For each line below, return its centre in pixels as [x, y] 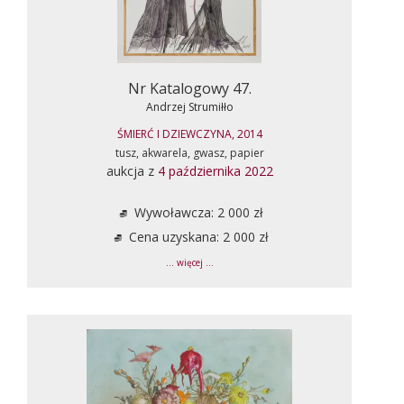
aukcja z [132, 170]
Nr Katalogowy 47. [189, 88]
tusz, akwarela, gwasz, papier [189, 152]
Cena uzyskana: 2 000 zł [197, 236]
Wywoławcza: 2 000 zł [197, 212]
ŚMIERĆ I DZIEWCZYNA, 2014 [189, 133]
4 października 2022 [215, 170]
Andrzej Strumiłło [189, 106]
